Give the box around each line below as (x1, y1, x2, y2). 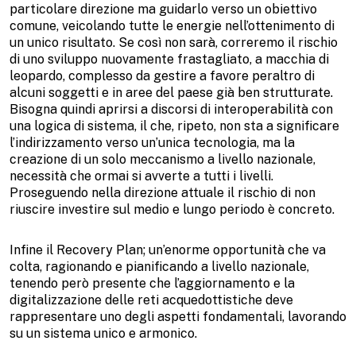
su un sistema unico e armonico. (10, 325, 197, 341)
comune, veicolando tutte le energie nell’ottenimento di (10, 17, 335, 33)
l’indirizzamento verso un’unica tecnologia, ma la (10, 134, 295, 150)
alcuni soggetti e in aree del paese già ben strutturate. (10, 84, 333, 100)
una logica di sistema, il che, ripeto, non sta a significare (10, 118, 339, 133)
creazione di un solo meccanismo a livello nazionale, (10, 151, 315, 167)
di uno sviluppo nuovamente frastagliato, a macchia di (10, 51, 329, 67)
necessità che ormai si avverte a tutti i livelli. (10, 168, 273, 184)
